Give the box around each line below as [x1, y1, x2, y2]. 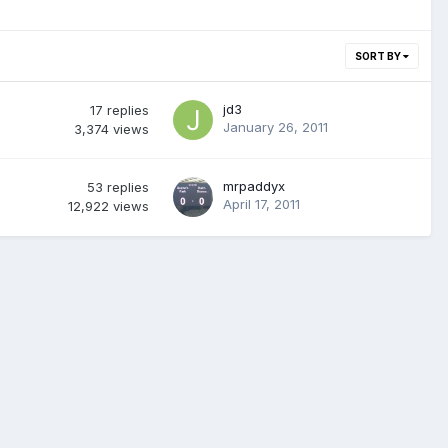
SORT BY [355, 50, 403, 62]
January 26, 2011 [223, 119, 328, 135]
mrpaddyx [223, 178, 285, 194]
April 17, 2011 [223, 196, 300, 212]
